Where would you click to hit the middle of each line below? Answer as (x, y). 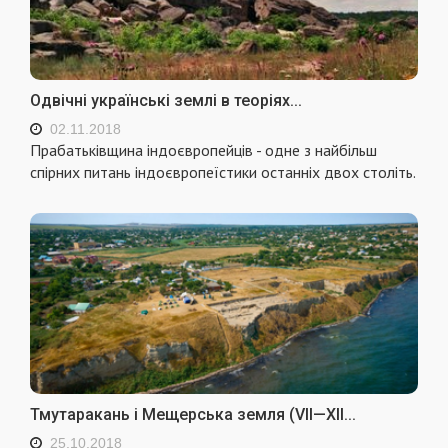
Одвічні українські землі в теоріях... (166, 101)
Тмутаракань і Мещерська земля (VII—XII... (193, 414)
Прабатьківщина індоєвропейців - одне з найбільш (203, 150)
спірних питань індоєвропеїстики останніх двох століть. (223, 172)
